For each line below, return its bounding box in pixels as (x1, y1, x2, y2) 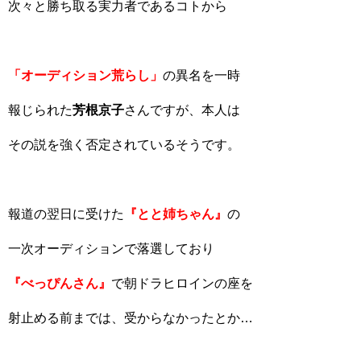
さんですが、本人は (124, 103, 240, 117)
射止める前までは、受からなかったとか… (8, 311, 253, 325)
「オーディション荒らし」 (8, 68, 163, 82)
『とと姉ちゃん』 (124, 207, 227, 221)
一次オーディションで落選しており (8, 242, 214, 255)
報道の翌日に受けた (8, 207, 124, 221)
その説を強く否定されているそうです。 (8, 138, 240, 151)
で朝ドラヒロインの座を (111, 276, 253, 290)
